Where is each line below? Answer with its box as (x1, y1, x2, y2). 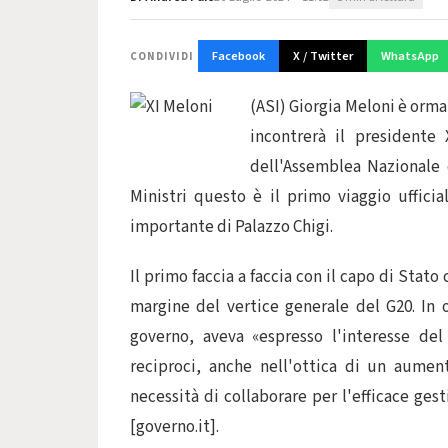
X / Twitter (293, 47, 353, 65)
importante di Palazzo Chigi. (130, 215, 333, 239)
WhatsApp (381, 47, 439, 65)
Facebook (212, 47, 265, 65)
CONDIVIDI (130, 48, 194, 64)
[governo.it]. (130, 415, 219, 439)
